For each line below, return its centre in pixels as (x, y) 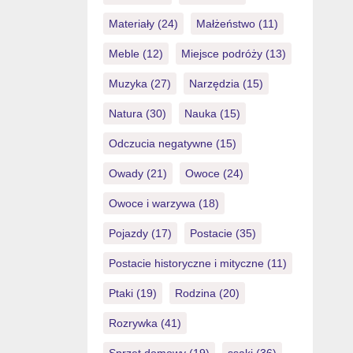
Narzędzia (214, 84)
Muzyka (128, 84)
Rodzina (195, 294)
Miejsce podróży (221, 54)
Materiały (131, 24)
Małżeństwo (225, 24)
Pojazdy (128, 234)
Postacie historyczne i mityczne (186, 264)
